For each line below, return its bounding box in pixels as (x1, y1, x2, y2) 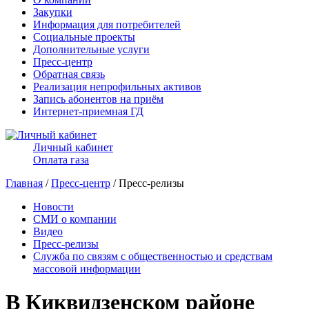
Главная (6, 177, 43, 189)
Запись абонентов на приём (33, 93, 163, 105)
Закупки (33, 6, 72, 18)
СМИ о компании (33, 213, 117, 225)
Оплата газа (33, 154, 89, 166)
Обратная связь (33, 68, 105, 80)
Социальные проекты (33, 31, 135, 43)
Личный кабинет (33, 141, 113, 153)
